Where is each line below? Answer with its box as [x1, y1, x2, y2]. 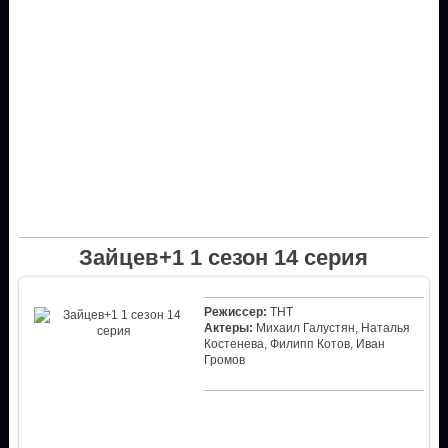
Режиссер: [203, 304, 267, 319]
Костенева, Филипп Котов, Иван [203, 336, 385, 351]
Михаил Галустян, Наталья [252, 320, 410, 335]
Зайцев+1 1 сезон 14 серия [79, 244, 369, 270]
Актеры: [203, 320, 253, 335]
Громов [203, 352, 245, 367]
